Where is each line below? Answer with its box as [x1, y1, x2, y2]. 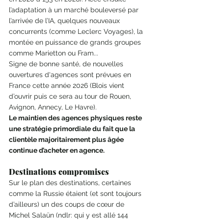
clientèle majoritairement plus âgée [9, 136, 125, 144]
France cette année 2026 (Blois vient [9, 82, 126, 90]
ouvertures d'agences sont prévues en [9, 71, 133, 79]
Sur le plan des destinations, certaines [9, 179, 133, 187]
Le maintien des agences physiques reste [9, 114, 143, 122]
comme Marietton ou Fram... [9, 49, 100, 57]
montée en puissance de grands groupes [9, 38, 143, 47]
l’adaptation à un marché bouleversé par [9, 6, 140, 14]
